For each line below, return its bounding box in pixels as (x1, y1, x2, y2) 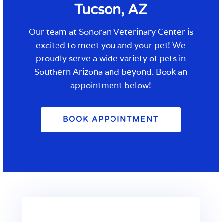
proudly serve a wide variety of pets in (36, 53, 186, 64)
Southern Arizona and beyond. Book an (34, 66, 188, 78)
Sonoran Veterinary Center (78, 26, 185, 38)
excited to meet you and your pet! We (36, 40, 186, 51)
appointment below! (70, 80, 152, 91)
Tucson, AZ (74, 1, 148, 19)
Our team (28, 26, 67, 38)
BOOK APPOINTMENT (63, 115, 159, 124)
